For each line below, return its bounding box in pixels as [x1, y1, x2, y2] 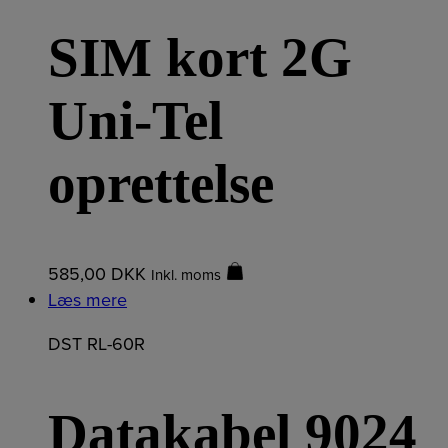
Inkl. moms [151, 263, 221, 286]
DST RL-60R [48, 330, 145, 357]
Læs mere [48, 286, 127, 313]
